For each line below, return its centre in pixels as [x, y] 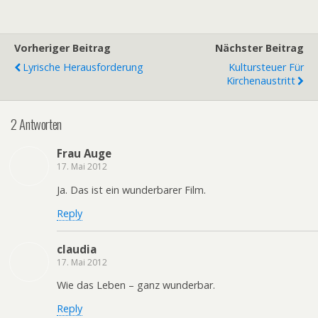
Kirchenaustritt [261, 81]
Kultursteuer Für [266, 67]
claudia [77, 249]
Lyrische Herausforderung [83, 67]
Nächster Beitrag [259, 48]
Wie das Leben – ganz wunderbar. [136, 285]
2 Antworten [36, 124]
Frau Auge [84, 154]
